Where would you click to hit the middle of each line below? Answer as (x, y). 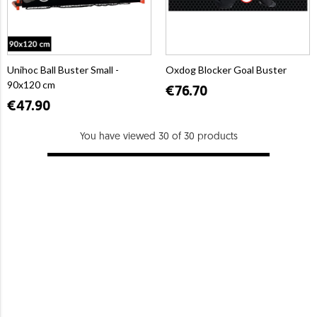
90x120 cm (31, 84)
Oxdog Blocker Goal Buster (226, 69)
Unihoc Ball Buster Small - (63, 69)
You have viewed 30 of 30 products (158, 137)
